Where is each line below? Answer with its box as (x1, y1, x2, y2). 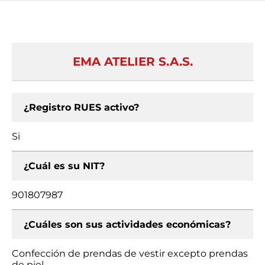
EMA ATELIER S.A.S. (72, 54, 193, 69)
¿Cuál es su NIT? (24, 160, 105, 172)
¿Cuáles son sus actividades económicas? (24, 219, 231, 230)
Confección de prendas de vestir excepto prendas (12, 248, 248, 259)
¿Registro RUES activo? (24, 102, 139, 113)
